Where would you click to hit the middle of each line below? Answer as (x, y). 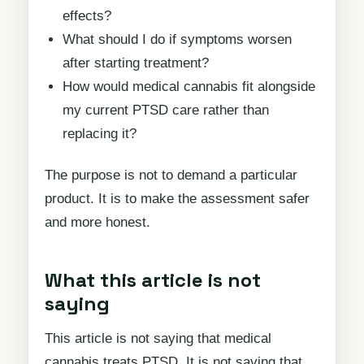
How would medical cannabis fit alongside (188, 86)
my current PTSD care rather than (165, 110)
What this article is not (153, 280)
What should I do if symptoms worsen (177, 39)
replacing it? (99, 133)
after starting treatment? (135, 63)
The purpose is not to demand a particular (171, 175)
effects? (87, 15)
